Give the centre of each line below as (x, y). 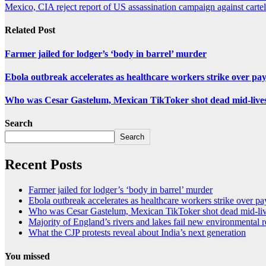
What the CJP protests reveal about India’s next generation (137, 233)
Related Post (30, 30)
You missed (27, 256)
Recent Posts (43, 165)
